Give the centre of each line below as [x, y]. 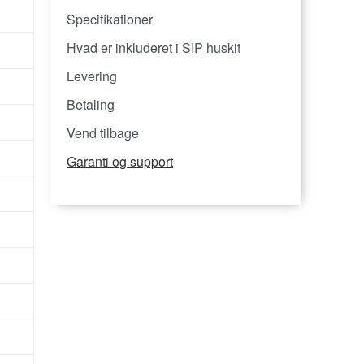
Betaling [91, 104]
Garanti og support [120, 161]
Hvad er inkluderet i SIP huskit [154, 47]
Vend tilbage [103, 132]
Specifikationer [110, 19]
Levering [92, 76]
